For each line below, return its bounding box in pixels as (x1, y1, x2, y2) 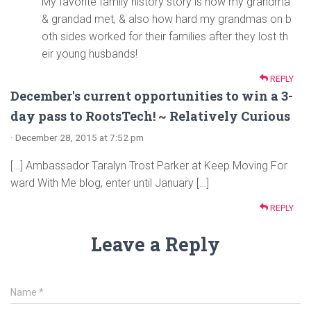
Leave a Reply (91, 232, 220, 257)
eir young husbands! (42, 47, 137, 61)
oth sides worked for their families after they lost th (42, 30, 288, 44)
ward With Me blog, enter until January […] (10, 176, 209, 190)
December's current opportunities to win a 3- (10, 87, 293, 105)
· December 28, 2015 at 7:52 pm (10, 132, 144, 144)
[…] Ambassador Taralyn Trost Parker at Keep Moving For (10, 159, 287, 173)
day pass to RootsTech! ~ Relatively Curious (10, 108, 290, 125)
